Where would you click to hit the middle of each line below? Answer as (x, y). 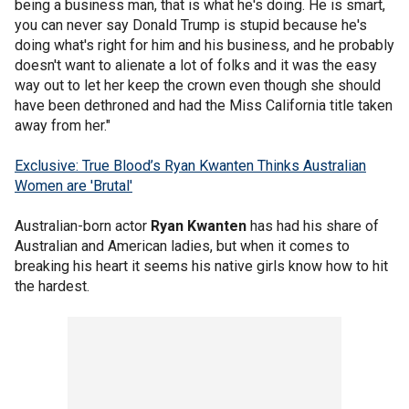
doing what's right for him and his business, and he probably (204, 45)
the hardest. (52, 286)
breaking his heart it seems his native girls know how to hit (201, 266)
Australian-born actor (83, 226)
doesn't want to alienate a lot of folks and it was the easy (196, 65)
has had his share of (313, 226)
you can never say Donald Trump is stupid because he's (191, 25)
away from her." (63, 126)
